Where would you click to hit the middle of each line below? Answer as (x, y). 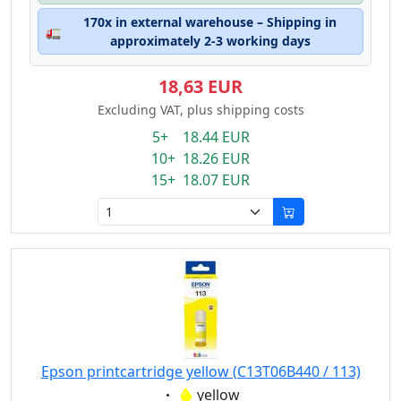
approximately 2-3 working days (210, 41)
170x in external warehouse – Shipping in (210, 22)
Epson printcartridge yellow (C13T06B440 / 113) (200, 371)
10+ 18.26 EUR (200, 158)
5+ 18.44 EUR (200, 137)
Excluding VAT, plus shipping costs (200, 110)
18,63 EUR (200, 86)
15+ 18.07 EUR (200, 180)
